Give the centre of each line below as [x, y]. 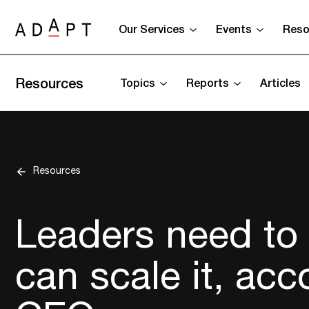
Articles [280, 82]
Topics [138, 82]
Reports [208, 82]
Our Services [152, 29]
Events [234, 29]
